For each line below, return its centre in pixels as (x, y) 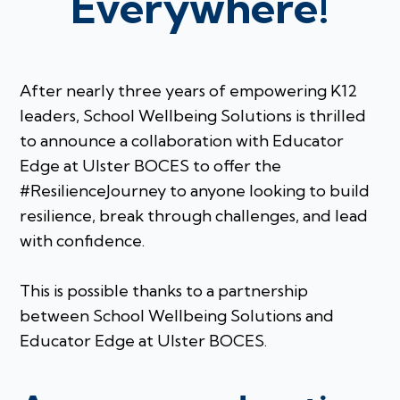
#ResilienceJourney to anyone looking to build (195, 190)
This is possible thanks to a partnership (164, 290)
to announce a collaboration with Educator (182, 140)
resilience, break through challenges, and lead (194, 215)
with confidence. (83, 240)
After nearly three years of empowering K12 (189, 90)
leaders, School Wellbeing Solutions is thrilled (193, 115)
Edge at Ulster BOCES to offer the (151, 165)
